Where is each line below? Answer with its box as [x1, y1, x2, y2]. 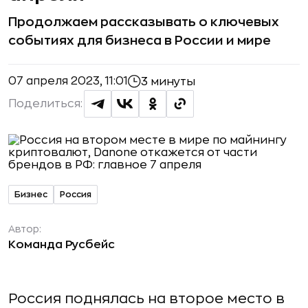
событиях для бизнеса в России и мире [8, 34, 271, 47]
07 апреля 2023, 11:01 [8, 76, 128, 87]
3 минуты [141, 76, 195, 87]
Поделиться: [8, 98, 82, 109]
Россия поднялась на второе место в [8, 291, 285, 306]
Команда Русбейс [8, 239, 115, 250]
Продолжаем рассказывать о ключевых [8, 16, 279, 28]
